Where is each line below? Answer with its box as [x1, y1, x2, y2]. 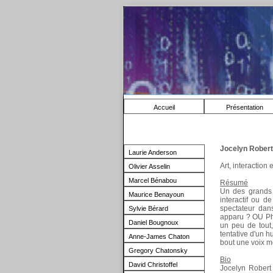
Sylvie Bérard [129, 205, 168, 212]
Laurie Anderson [129, 149, 177, 156]
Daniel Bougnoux [129, 219, 179, 226]
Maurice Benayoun [129, 191, 184, 198]
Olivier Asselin [129, 163, 170, 170]
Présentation [225, 104, 263, 111]
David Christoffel [129, 261, 177, 268]
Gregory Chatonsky [129, 247, 188, 254]
